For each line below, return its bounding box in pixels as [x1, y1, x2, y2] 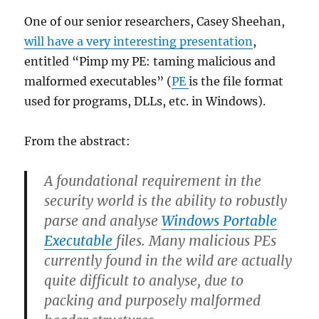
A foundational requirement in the [44, 172, 262, 189]
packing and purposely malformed [44, 291, 261, 309]
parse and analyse [44, 211, 162, 229]
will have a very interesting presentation [24, 33, 253, 48]
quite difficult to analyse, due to [44, 271, 244, 289]
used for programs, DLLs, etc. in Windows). [24, 93, 266, 108]
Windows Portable [162, 211, 278, 229]
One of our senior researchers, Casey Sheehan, [24, 14, 286, 28]
